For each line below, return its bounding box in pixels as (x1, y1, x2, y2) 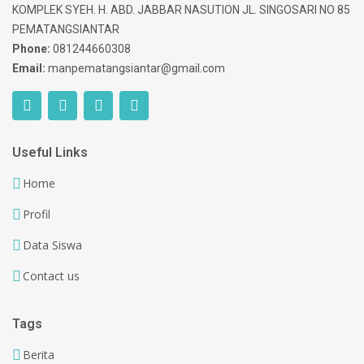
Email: (12, 61, 45, 75)
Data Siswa (23, 236, 82, 253)
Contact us (23, 267, 80, 284)
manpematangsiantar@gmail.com (48, 61, 225, 75)
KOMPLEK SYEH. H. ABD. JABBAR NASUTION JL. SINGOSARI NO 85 (12, 2, 350, 16)
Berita (23, 346, 54, 362)
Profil (23, 206, 50, 222)
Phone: (12, 41, 50, 55)
